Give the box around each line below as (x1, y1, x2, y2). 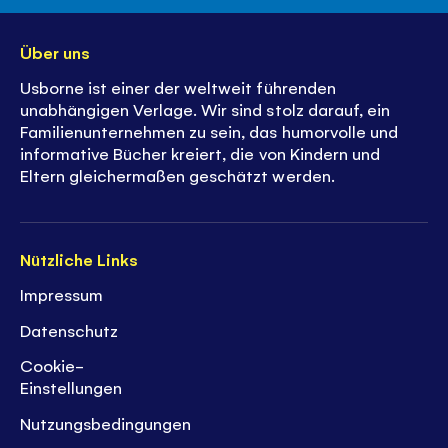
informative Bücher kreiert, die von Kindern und (20, 142, 380, 165)
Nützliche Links (20, 247, 139, 270)
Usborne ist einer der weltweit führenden (20, 76, 336, 99)
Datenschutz (20, 318, 119, 341)
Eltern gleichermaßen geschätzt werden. (20, 164, 335, 187)
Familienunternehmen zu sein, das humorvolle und (20, 120, 398, 143)
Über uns (20, 40, 91, 63)
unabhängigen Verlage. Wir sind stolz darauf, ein (20, 98, 390, 121)
